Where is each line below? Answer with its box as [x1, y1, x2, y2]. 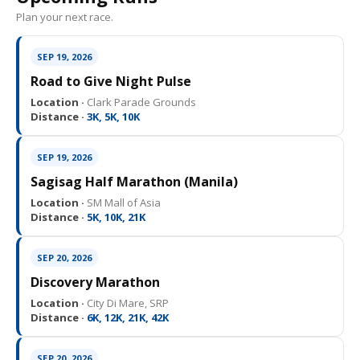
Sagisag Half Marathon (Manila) [31, 172, 238, 190]
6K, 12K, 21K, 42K [84, 309, 169, 325]
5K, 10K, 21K [84, 209, 145, 224]
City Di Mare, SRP [84, 295, 169, 310]
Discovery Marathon [31, 272, 160, 291]
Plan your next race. [16, 9, 113, 24]
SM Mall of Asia [84, 194, 161, 210]
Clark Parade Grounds [84, 94, 196, 109]
